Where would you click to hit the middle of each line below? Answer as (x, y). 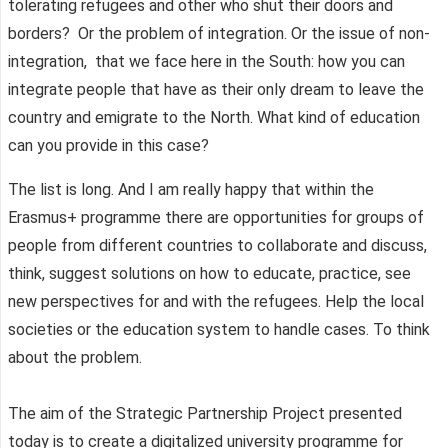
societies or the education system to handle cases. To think (219, 329)
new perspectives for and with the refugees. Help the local (216, 301)
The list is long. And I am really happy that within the (191, 189)
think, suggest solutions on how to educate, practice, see (209, 273)
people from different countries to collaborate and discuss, (217, 245)
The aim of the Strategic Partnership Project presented (205, 413)
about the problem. (75, 357)
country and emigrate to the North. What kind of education (214, 117)
